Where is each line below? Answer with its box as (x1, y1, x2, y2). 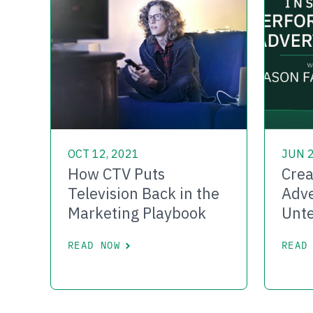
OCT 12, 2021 (68, 147, 139, 161)
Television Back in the (68, 183, 219, 204)
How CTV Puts (68, 163, 165, 184)
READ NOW (68, 239, 121, 252)
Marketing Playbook (68, 203, 206, 224)
